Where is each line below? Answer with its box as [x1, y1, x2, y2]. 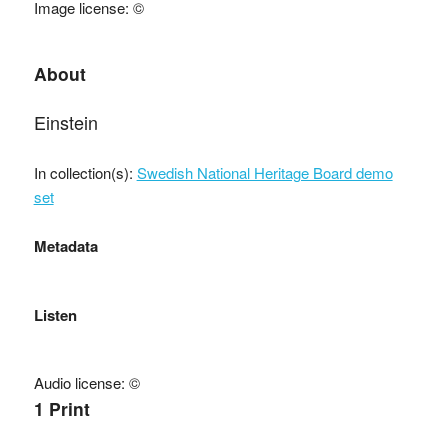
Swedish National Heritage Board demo [136, 161, 393, 183]
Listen [33, 303, 77, 326]
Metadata [33, 234, 98, 257]
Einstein [33, 108, 98, 135]
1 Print [33, 395, 90, 421]
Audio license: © [33, 371, 140, 393]
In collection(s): [33, 161, 137, 183]
